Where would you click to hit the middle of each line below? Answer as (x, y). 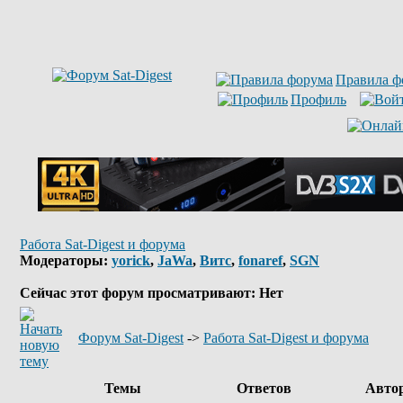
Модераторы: (66, 260)
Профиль (318, 99)
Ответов (264, 388)
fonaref (260, 260)
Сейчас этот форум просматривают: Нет (152, 293)
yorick (131, 260)
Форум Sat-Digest (131, 338)
